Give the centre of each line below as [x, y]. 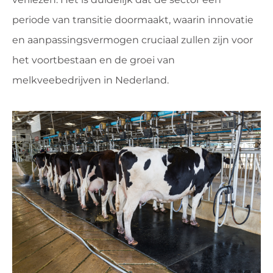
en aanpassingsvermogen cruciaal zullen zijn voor [133, 40]
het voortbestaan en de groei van [94, 60]
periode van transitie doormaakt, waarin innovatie [133, 19]
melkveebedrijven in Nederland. [90, 80]
